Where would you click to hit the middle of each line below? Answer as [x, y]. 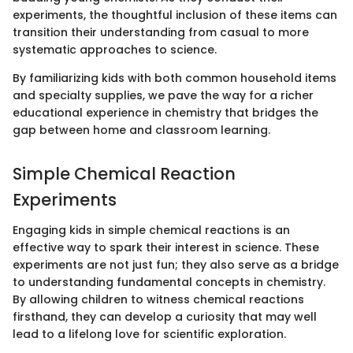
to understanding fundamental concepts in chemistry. [169, 282]
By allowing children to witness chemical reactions [158, 299]
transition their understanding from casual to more [161, 33]
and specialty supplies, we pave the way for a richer [163, 96]
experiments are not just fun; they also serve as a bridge [176, 264]
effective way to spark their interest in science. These [166, 247]
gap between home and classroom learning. [141, 130]
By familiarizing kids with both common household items [175, 78]
